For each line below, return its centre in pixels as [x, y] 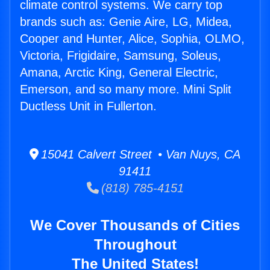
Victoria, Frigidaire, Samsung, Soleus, [121, 56]
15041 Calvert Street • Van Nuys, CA [140, 155]
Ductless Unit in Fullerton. [88, 106]
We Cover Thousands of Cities [135, 225]
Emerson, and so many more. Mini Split [126, 89]
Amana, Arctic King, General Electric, [119, 73]
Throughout [135, 245]
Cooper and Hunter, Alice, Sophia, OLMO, [132, 39]
